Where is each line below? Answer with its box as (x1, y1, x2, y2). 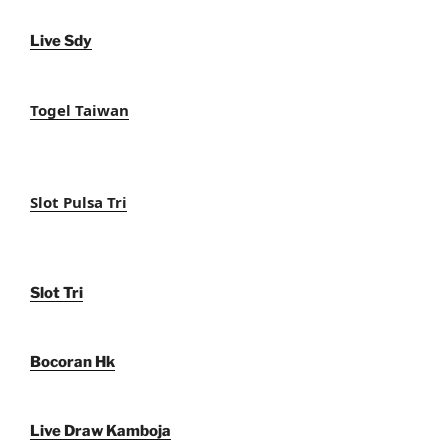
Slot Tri (30, 284, 83, 303)
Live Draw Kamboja (30, 422, 171, 441)
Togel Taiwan (30, 100, 129, 121)
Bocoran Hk (30, 353, 115, 372)
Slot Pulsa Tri (30, 191, 127, 212)
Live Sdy (30, 32, 92, 51)
